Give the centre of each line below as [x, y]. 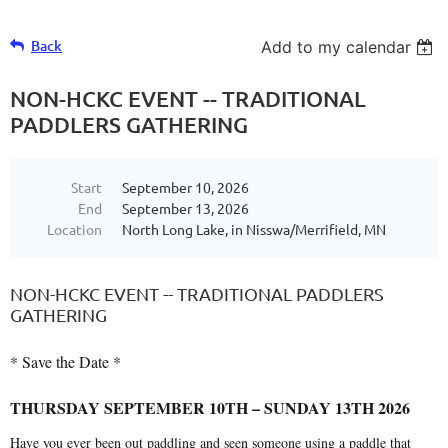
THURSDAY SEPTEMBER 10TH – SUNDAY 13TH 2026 [210, 408]
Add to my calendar [336, 47]
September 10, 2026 [185, 187]
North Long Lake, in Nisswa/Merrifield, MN [254, 229]
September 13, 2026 [185, 208]
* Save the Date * [65, 362]
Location [74, 229]
